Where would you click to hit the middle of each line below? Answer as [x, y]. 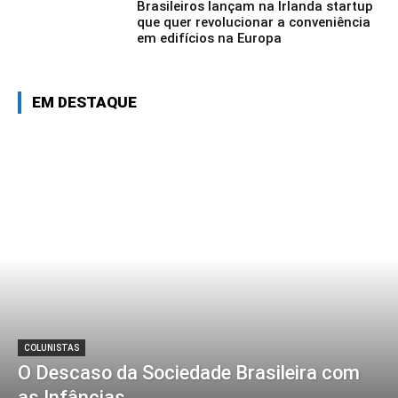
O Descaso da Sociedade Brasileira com [189, 373]
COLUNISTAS [52, 348]
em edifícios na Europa [210, 39]
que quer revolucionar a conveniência [254, 23]
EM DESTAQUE [84, 103]
